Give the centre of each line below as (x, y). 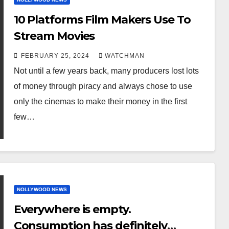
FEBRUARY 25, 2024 (56, 56)
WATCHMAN (124, 56)
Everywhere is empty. (72, 209)
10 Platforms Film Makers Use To (102, 20)
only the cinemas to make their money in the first (100, 101)
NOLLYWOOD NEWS (42, 189)
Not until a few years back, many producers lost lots (106, 71)
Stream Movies (54, 36)
